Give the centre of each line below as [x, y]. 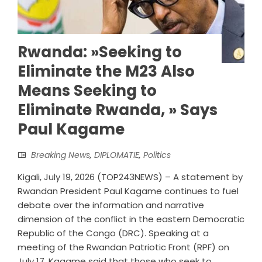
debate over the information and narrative [111, 205]
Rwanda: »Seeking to [100, 52]
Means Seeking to [87, 90]
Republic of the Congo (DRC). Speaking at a [113, 233]
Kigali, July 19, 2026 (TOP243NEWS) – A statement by [130, 177]
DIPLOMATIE [117, 155]
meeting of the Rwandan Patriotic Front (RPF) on [123, 247]
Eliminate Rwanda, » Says [118, 110]
